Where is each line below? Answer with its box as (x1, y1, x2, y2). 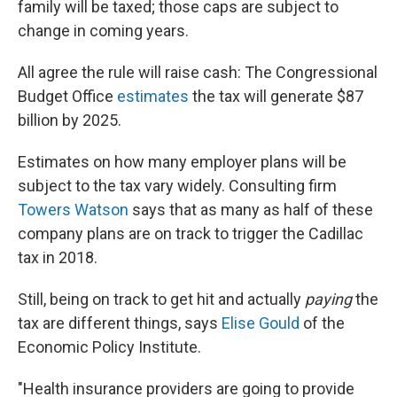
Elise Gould (222, 313, 300, 332)
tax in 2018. (18, 247, 97, 267)
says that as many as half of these (128, 199, 373, 219)
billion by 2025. (18, 110, 121, 129)
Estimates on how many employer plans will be (18, 152, 346, 171)
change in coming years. (18, 20, 189, 40)
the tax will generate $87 (189, 86, 363, 105)
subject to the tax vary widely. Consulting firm (18, 175, 337, 195)
